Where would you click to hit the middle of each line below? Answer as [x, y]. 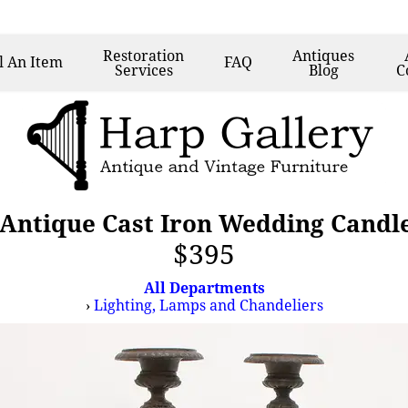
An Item [36, 62]
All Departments [204, 288]
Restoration [144, 56]
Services [143, 70]
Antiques [324, 56]
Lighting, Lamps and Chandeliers [208, 305]
